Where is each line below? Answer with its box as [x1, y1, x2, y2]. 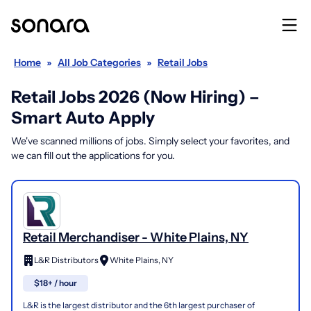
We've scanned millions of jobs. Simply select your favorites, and [11, 135, 289, 147]
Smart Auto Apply [11, 108, 155, 128]
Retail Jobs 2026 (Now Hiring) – [11, 87, 260, 107]
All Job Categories [58, 56, 141, 69]
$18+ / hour [34, 278, 77, 289]
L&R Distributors [34, 254, 99, 265]
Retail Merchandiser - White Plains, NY [23, 230, 249, 245]
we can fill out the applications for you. [11, 149, 175, 162]
